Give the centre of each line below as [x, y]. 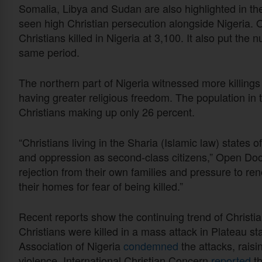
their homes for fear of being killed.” [102, 186]
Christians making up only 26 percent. [108, 111]
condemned [151, 245]
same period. [49, 52]
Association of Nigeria [71, 245]
